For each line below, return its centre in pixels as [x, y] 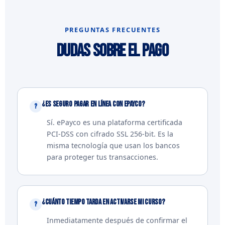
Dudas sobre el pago [113, 51]
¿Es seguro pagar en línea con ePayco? [93, 104]
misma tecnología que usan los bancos [113, 145]
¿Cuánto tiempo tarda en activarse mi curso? [103, 202]
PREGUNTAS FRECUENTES [113, 30]
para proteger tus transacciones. [102, 157]
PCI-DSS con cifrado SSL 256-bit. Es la [110, 134]
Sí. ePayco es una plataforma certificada [115, 122]
